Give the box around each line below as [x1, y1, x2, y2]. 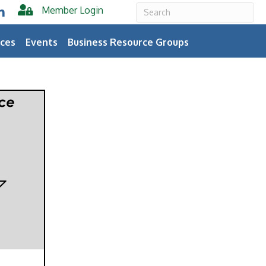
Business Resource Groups [68, 36, 189, 48]
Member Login [42, 4, 104, 16]
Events [26, 36, 58, 48]
